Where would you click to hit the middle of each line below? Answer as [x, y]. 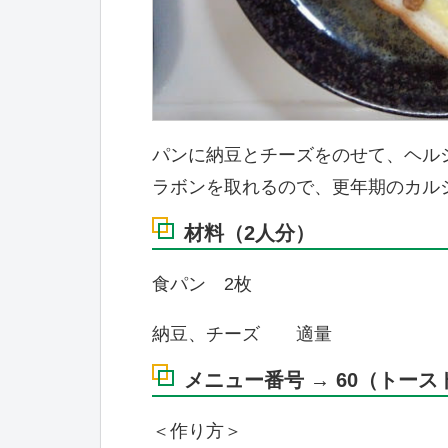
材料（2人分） [249, 233]
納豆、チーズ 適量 [242, 334]
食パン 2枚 [202, 284]
